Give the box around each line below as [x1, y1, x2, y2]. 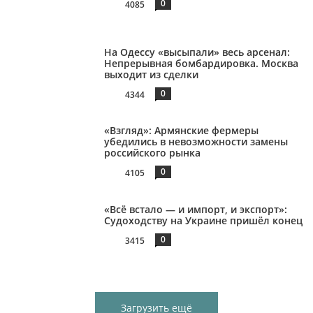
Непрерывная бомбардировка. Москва [104, 56, 299, 70]
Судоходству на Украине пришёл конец [104, 214, 303, 228]
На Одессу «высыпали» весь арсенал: [104, 45, 291, 59]
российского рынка [104, 146, 201, 160]
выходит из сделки [104, 67, 199, 81]
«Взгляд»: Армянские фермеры [104, 124, 259, 138]
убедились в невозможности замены [104, 135, 289, 149]
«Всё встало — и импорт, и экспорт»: [104, 203, 288, 217]
